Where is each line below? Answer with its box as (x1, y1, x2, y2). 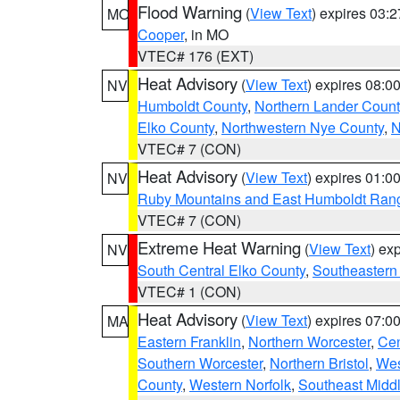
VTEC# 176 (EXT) (137, 46, 254, 66)
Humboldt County (137, 96, 247, 116)
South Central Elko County (137, 260, 305, 280)
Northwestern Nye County (221, 117, 384, 137)
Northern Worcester (248, 331, 371, 352)
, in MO (184, 24, 229, 45)
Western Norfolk (189, 374, 291, 395)
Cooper (137, 24, 184, 45)
